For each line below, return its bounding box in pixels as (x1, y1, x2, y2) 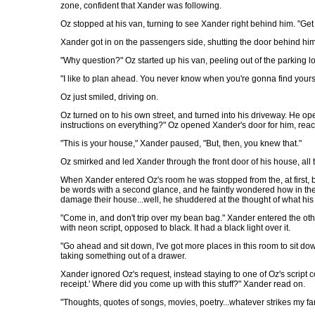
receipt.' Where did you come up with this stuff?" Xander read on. (60, 279, 305, 289)
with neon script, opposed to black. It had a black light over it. (60, 223, 290, 233)
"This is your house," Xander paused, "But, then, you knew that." (60, 139, 302, 148)
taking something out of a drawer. (60, 251, 186, 261)
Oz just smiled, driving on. (60, 92, 158, 102)
